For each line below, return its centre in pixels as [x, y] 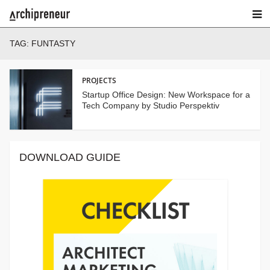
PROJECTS [99, 80]
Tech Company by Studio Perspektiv [151, 105]
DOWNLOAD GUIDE [70, 158]
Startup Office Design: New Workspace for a [166, 94]
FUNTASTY [53, 44]
